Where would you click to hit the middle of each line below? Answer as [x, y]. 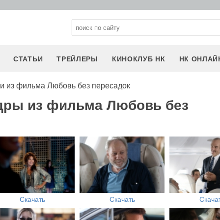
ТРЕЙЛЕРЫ [77, 59]
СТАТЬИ [28, 59]
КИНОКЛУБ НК [138, 59]
